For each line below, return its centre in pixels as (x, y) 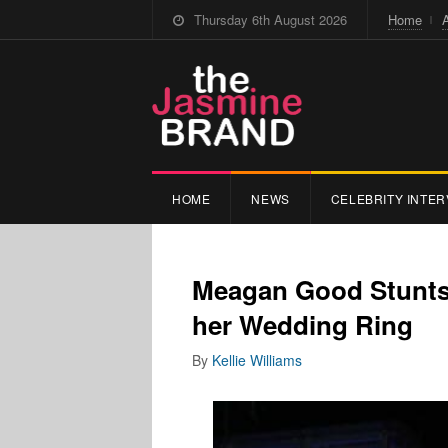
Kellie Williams (257, 359)
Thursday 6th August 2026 (270, 19)
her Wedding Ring (302, 324)
